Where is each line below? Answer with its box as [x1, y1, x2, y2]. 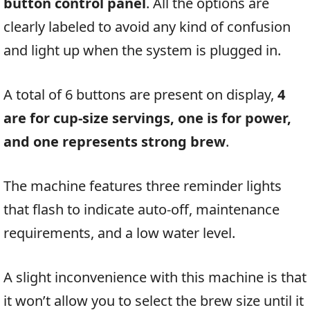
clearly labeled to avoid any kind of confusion [3, 17, 291, 37]
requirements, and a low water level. [3, 224, 235, 243]
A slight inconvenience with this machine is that [3, 268, 307, 287]
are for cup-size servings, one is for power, [3, 109, 291, 128]
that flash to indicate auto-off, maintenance [3, 200, 280, 219]
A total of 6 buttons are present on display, [3, 85, 277, 104]
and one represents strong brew [3, 132, 226, 152]
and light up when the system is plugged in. [3, 41, 281, 60]
